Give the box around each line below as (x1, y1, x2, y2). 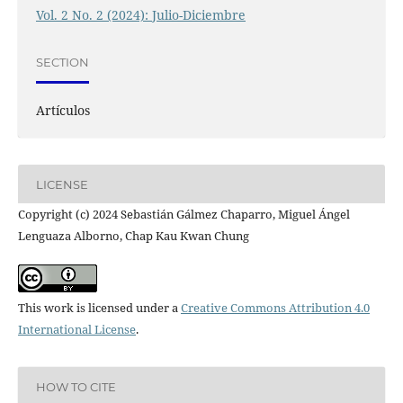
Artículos (35, 102, 90, 120)
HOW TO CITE (35, 379, 116, 394)
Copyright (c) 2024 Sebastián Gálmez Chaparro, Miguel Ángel (17, 206, 350, 223)
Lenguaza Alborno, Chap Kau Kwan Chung (17, 228, 249, 245)
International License (17, 321, 136, 338)
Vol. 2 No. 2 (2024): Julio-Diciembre (35, 6, 246, 24)
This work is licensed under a (17, 300, 181, 317)
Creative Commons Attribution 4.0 (180, 300, 370, 317)
